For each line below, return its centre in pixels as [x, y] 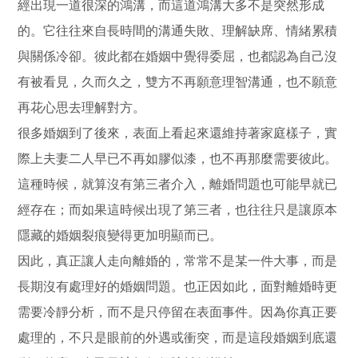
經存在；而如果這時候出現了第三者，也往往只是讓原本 [178, 209]
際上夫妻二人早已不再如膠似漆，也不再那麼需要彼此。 [178, 158]
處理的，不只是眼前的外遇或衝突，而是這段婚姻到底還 [178, 337]
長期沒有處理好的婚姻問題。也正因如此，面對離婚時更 [178, 286]
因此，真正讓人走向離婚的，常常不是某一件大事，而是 [178, 261]
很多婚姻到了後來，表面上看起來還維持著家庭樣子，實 [178, 133]
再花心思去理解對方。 [82, 107]
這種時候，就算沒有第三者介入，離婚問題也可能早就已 [178, 184]
